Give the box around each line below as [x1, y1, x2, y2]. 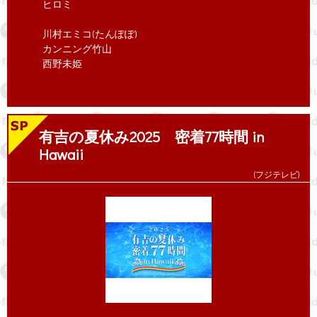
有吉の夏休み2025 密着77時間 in [39, 127, 265, 146]
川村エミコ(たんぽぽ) [42, 27, 137, 40]
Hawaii [39, 144, 83, 164]
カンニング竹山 [42, 42, 112, 55]
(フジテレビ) [254, 169, 299, 180]
